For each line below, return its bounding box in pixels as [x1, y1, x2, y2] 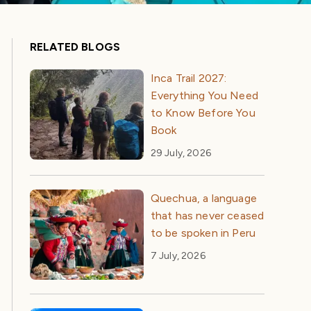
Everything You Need [150, 89, 258, 103]
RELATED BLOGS [29, 40, 121, 54]
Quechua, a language [150, 192, 257, 205]
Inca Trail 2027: [150, 72, 227, 85]
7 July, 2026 [150, 250, 205, 262]
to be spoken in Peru [150, 226, 256, 240]
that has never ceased [150, 209, 264, 223]
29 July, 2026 [150, 147, 211, 160]
